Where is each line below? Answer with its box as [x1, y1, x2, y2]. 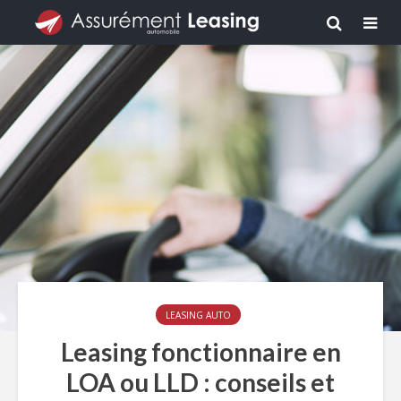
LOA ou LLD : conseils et [66, 367, 335, 397]
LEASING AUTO [166, 309, 231, 321]
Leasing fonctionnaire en [60, 337, 341, 367]
